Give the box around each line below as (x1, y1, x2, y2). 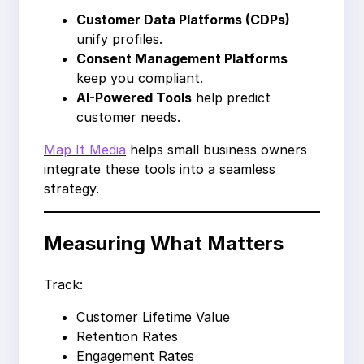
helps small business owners (126, 141, 307, 158)
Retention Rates (76, 328, 178, 345)
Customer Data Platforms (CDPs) (76, 11, 290, 28)
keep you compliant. (76, 70, 203, 87)
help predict (192, 89, 271, 106)
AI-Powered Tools (76, 89, 192, 106)
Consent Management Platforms (76, 50, 288, 67)
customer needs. (76, 109, 180, 126)
